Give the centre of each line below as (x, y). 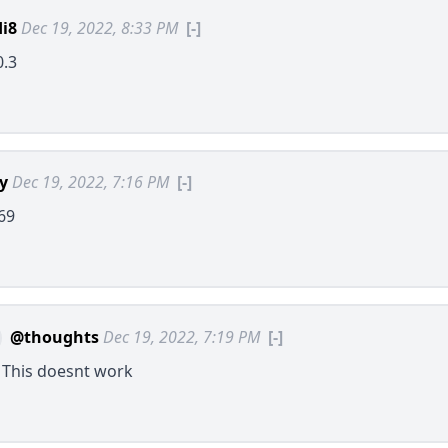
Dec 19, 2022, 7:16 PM (90, 182)
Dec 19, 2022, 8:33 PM (99, 27)
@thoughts (54, 336)
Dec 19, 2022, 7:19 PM (181, 336)
